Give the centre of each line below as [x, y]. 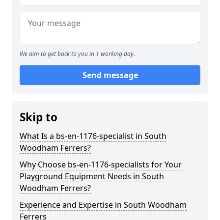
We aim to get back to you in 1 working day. [77, 54]
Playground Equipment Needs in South [92, 176]
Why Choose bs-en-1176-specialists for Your [101, 165]
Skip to [39, 117]
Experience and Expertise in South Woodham [103, 205]
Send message [110, 75]
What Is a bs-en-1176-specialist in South [93, 136]
